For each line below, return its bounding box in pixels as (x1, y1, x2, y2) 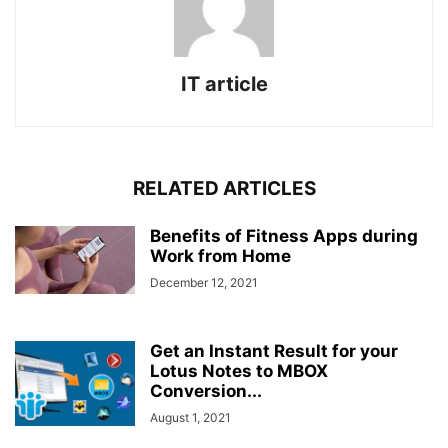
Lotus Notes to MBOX (150, 361, 328, 382)
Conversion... (150, 381, 262, 402)
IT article (180, 72, 268, 97)
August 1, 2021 (150, 410, 231, 426)
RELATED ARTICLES (132, 177, 316, 201)
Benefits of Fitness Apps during (150, 226, 418, 247)
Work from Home (150, 246, 291, 267)
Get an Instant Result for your (150, 341, 398, 362)
